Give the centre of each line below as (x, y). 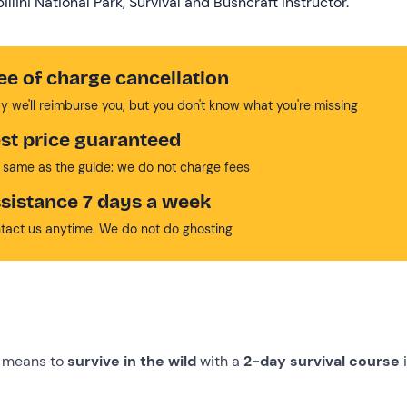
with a (220, 361)
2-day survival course (323, 361)
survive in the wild (132, 361)
